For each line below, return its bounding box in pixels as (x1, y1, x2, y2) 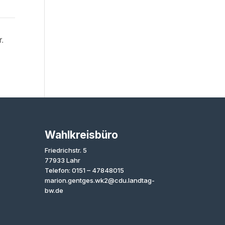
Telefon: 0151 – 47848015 (45, 166, 125, 175)
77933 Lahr (45, 156, 81, 165)
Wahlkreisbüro (45, 129, 119, 142)
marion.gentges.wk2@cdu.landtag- (45, 176, 155, 185)
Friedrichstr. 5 (45, 146, 87, 155)
